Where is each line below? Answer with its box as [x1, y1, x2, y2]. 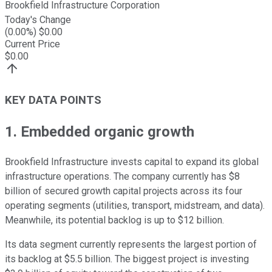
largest [183, 238, 213, 250]
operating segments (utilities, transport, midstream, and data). [5, 199, 265, 211]
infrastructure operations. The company [5, 170, 172, 182]
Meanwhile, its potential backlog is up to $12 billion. [5, 214, 224, 226]
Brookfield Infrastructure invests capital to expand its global [5, 155, 259, 168]
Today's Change [5, 14, 71, 26]
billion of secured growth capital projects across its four [5, 185, 242, 197]
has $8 [209, 170, 240, 182]
